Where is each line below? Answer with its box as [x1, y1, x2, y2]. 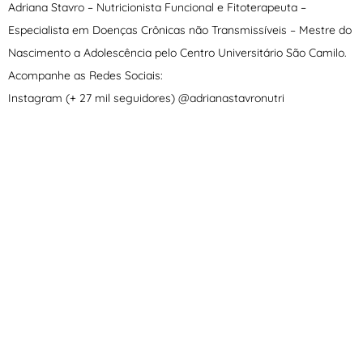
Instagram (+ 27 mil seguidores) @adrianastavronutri [8, 91, 284, 106]
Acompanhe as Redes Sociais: [8, 68, 163, 83]
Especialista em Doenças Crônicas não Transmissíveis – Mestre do [8, 23, 352, 38]
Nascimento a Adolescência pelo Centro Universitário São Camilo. [8, 45, 347, 61]
